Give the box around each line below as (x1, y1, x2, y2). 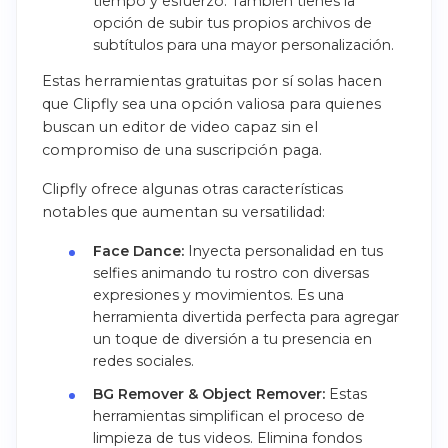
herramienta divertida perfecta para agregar (92, 308, 399, 327)
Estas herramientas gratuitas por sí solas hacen (42, 72, 382, 91)
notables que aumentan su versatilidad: (42, 203, 325, 222)
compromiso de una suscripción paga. (42, 141, 322, 160)
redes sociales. (92, 352, 194, 371)
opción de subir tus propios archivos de (92, 14, 372, 33)
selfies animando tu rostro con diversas (92, 264, 369, 283)
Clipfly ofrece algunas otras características (42, 180, 343, 199)
